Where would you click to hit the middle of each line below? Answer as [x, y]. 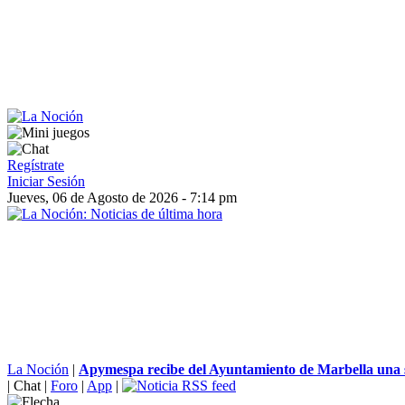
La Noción [38, 369]
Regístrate [36, 165]
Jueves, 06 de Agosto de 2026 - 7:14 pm [122, 198]
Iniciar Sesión [46, 181]
